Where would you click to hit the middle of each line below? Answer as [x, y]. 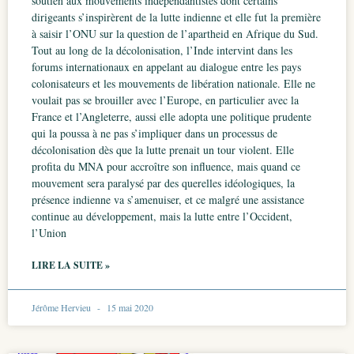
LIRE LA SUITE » [71, 265]
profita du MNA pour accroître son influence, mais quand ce [166, 166]
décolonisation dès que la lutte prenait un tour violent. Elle [163, 150]
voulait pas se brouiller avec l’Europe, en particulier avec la [165, 100]
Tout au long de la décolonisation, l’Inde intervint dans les [162, 50]
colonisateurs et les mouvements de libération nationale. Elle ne [173, 83]
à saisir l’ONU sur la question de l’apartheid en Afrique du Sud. [175, 34]
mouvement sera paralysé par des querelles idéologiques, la [163, 183]
